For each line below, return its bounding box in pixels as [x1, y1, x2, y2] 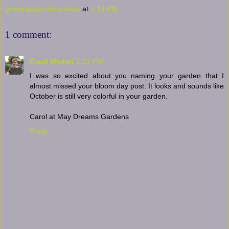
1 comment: [5, 29, 52, 40]
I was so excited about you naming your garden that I [30, 71, 224, 80]
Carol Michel [30, 57, 73, 65]
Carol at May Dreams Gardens [30, 112, 129, 121]
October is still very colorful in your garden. [30, 91, 168, 100]
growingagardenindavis [5, 4, 80, 13]
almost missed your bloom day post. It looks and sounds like [30, 81, 224, 90]
